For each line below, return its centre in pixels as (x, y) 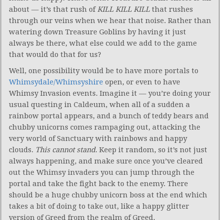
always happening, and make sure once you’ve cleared (106, 161)
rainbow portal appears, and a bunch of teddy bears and (109, 116)
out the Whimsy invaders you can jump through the (102, 172)
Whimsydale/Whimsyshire (56, 82)
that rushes (171, 9)
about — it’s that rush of (53, 9)
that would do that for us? (55, 54)
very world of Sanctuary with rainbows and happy (98, 138)
